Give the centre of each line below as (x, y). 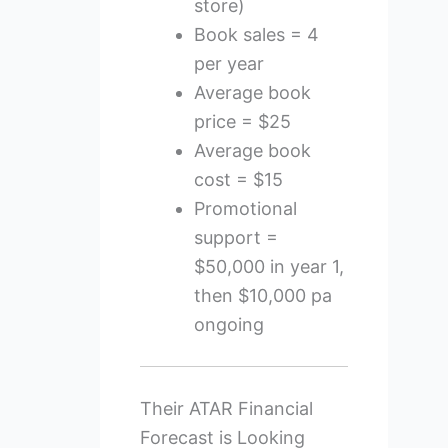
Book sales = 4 (256, 34)
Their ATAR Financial (226, 408)
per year (228, 63)
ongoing (228, 324)
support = (235, 237)
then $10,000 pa (262, 295)
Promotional (245, 208)
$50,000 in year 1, (268, 266)
